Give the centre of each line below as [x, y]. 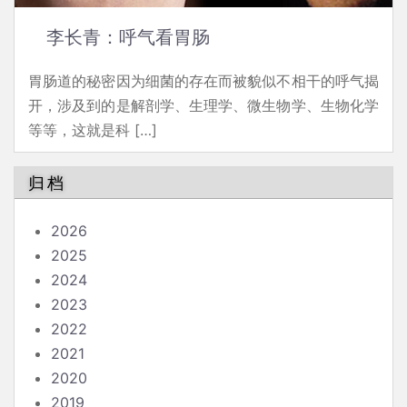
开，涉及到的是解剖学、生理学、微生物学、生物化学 [203, 106]
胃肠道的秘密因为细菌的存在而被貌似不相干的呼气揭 [203, 81]
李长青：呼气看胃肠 [128, 38]
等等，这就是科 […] [93, 130]
